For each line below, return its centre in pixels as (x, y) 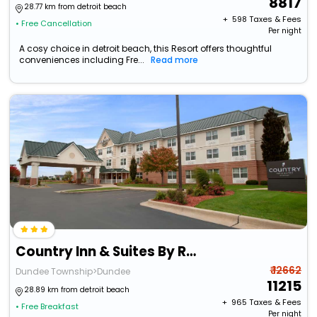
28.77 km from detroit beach (76, 7)
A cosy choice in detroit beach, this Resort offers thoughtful (146, 49)
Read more (175, 60)
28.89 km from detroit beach (77, 290)
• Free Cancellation (54, 24)
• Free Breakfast (47, 307)
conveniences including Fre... (82, 60)
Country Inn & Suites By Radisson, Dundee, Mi (191, 252)
